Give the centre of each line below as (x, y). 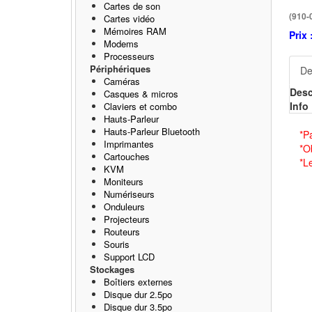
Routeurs (122, 232)
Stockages (112, 269)
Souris (117, 244)
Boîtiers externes (138, 282)
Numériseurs (129, 194)
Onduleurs (124, 206)
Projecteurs (127, 219)
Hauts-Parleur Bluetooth (152, 131)
